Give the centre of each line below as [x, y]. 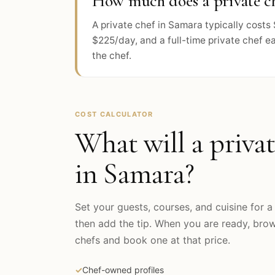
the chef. [112, 56]
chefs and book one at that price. [153, 240]
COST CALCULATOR [114, 114]
